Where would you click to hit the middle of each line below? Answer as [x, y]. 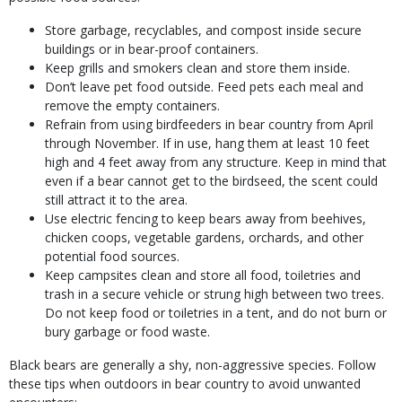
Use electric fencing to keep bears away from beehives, [205, 218]
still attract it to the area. [116, 200]
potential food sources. [112, 256]
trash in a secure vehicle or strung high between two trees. [214, 294]
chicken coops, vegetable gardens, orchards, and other [204, 237]
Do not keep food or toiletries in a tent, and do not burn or [216, 313]
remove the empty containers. [132, 105]
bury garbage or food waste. [127, 332]
